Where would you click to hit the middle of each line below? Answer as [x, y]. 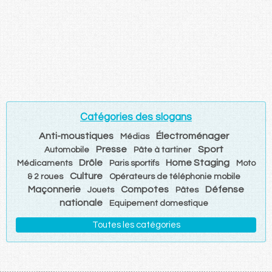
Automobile [66, 150]
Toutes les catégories [136, 225]
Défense [225, 189]
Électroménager [192, 136]
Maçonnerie [54, 189]
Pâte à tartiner [162, 150]
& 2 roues [45, 176]
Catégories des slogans [136, 117]
